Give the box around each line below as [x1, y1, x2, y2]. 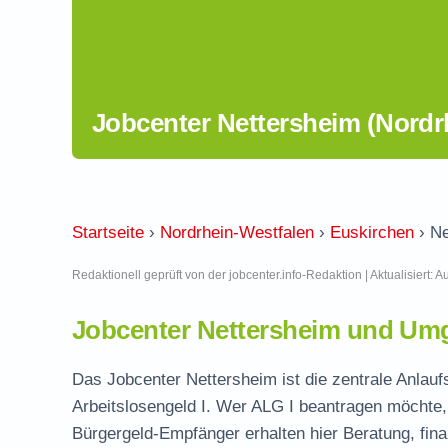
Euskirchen [330, 223, 414, 242]
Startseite [72, 223, 144, 242]
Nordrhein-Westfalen [160, 223, 314, 242]
